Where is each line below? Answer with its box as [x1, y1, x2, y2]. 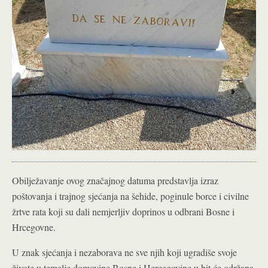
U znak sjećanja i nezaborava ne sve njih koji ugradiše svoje [12, 245, 237, 258]
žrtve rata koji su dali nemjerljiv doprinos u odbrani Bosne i [12, 205, 234, 218]
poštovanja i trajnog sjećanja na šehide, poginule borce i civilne [12, 189, 249, 202]
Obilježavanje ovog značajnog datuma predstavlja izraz [12, 173, 218, 187]
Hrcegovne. [12, 220, 56, 233]
